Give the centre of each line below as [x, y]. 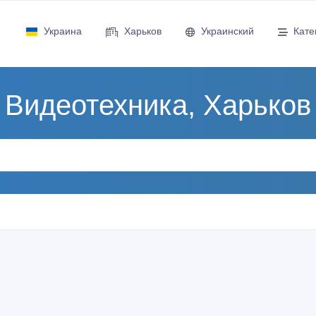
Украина [62, 31]
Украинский [227, 31]
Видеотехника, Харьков [158, 105]
